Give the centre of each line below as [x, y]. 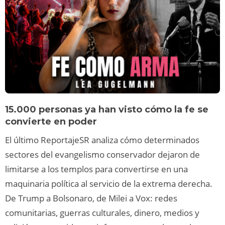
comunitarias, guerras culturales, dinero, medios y [102, 212]
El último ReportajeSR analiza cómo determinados [102, 140]
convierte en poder [52, 121]
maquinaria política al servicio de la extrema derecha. [109, 183]
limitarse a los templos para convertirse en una [96, 169]
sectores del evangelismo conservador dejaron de [102, 154]
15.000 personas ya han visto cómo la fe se [107, 109]
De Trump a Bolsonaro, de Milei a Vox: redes [91, 198]
